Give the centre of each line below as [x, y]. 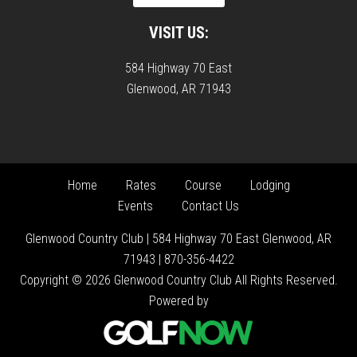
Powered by [178, 301]
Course [203, 185]
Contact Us [210, 206]
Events [135, 206]
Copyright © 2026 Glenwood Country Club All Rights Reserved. [178, 280]
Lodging [270, 185]
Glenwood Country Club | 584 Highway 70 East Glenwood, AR [178, 239]
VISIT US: [178, 33]
